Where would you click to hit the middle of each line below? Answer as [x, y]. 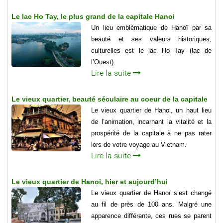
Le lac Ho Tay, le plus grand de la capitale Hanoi [93, 16]
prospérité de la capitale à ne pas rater [151, 133]
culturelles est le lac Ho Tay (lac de [151, 50]
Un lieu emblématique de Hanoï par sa [151, 27]
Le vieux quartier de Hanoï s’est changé [151, 193]
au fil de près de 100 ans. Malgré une [151, 204]
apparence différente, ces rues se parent [151, 216]
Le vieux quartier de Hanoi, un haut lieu [151, 110]
